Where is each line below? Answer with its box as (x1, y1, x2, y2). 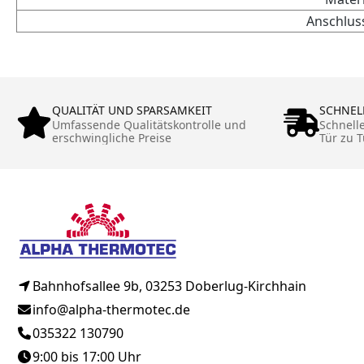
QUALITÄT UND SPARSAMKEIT (52, 102, 212, 118)
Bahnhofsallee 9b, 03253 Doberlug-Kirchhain (32, 276, 306, 295)
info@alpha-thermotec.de (32, 300, 190, 318)
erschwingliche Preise (52, 129, 171, 145)
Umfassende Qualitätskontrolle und (52, 116, 246, 132)
